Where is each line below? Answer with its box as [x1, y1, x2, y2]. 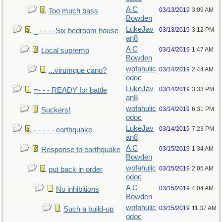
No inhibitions [56, 185, 99, 193]
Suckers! [41, 106, 70, 114]
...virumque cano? [49, 66, 107, 74]
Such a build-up [63, 205, 113, 213]
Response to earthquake [41, 146, 120, 154]
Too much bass [49, 7, 98, 15]
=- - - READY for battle [34, 86, 107, 94]
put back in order [49, 166, 103, 173]
